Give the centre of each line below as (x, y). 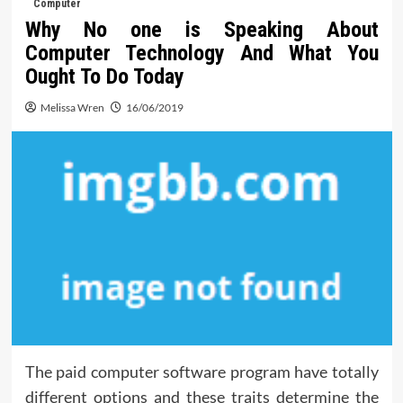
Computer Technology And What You (201, 54)
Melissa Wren (72, 108)
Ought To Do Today (104, 77)
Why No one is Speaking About (201, 30)
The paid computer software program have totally (201, 372)
